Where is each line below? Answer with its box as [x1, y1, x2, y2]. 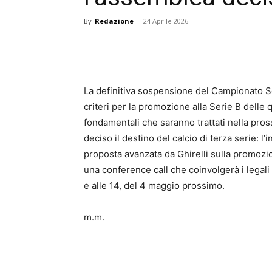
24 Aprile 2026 [143, 16, 188, 25]
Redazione [95, 16, 134, 25]
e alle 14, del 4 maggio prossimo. [84, 180, 225, 191]
